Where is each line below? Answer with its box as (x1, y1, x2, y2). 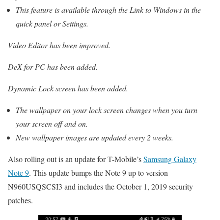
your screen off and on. (16, 118, 88, 129)
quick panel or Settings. (16, 18, 88, 28)
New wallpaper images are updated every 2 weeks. (16, 132, 173, 142)
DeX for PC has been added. (8, 61, 98, 72)
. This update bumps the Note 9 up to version (29, 167, 168, 178)
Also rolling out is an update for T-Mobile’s (8, 153, 143, 164)
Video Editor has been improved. (8, 39, 110, 50)
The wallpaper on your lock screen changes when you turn (16, 104, 197, 115)
